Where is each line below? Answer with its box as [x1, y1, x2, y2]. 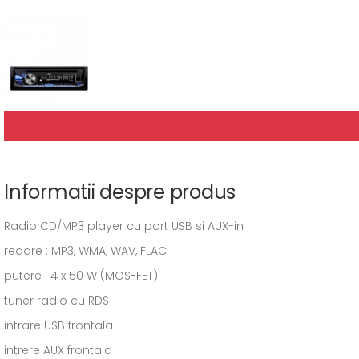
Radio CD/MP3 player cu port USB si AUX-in [4, 218, 244, 234]
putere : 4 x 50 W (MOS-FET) [4, 268, 158, 284]
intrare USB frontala [4, 317, 113, 333]
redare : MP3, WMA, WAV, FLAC [4, 243, 167, 259]
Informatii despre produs [4, 179, 236, 205]
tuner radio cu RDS [4, 292, 109, 309]
